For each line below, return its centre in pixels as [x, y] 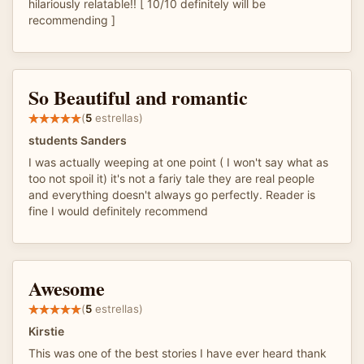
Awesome [67, 288]
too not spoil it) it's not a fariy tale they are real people [171, 178]
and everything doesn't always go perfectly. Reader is [172, 194]
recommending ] [72, 19]
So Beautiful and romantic [138, 97]
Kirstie [46, 331]
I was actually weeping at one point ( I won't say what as [178, 162]
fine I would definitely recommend [118, 210]
